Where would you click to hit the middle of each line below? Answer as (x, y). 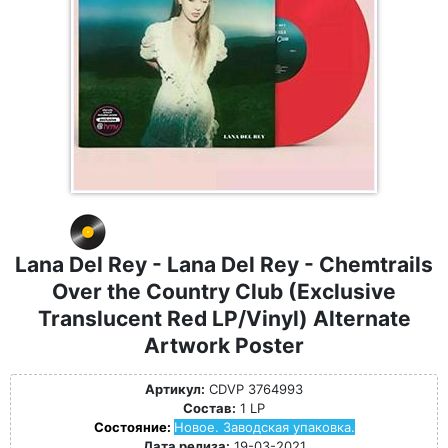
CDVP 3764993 (254, 389)
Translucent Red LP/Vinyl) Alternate (224, 318)
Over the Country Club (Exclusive (224, 291)
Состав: (209, 408)
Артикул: (175, 389)
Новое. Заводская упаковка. (264, 427)
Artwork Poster (224, 345)
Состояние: (133, 427)
